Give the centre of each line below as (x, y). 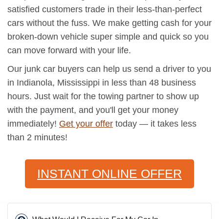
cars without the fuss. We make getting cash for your (109, 23)
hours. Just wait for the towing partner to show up (103, 96)
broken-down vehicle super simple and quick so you (108, 36)
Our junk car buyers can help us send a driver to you (109, 69)
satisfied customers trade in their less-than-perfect (105, 9)
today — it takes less (155, 123)
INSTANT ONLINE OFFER (109, 173)
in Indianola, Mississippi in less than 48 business (102, 82)
